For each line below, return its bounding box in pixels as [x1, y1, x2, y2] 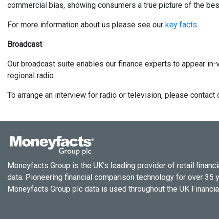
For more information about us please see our [7, 20, 165, 29]
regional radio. [7, 71, 55, 80]
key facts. [165, 20, 198, 29]
